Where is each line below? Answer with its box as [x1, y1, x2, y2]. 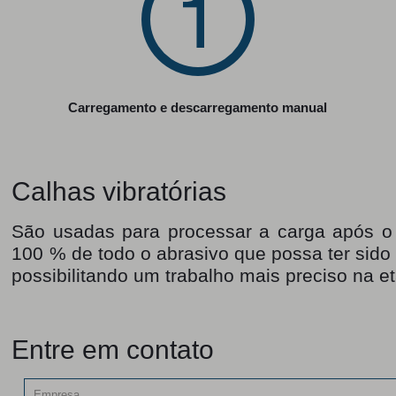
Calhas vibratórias [11, 177, 227, 206]
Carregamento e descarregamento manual [68, 100, 328, 115]
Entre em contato [11, 335, 215, 364]
